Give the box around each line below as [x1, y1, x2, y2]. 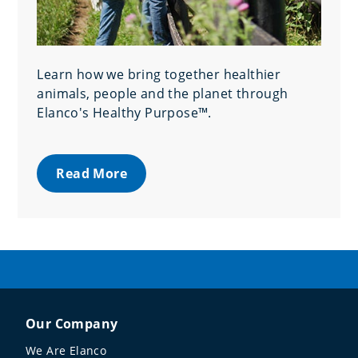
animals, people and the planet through [37, 84, 288, 102]
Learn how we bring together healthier [37, 65, 281, 83]
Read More [56, 164, 128, 182]
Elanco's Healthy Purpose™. [37, 103, 212, 121]
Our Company [26, 314, 118, 332]
